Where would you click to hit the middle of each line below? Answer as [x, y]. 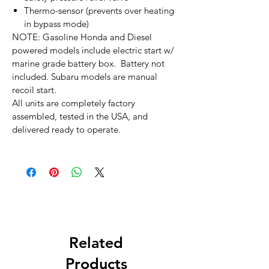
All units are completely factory [74, 103]
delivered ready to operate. [66, 130]
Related [96, 243]
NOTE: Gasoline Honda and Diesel [82, 37]
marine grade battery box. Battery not [88, 64]
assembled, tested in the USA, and [80, 116]
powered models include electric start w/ [93, 50]
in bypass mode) [56, 24]
